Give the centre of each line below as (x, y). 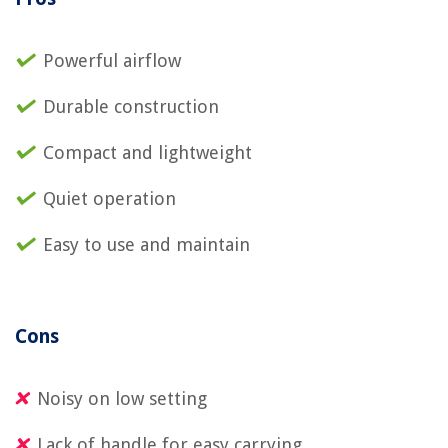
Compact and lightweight (147, 152)
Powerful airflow (112, 60)
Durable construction (131, 106)
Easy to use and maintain (146, 244)
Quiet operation (109, 198)
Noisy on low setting (122, 398)
